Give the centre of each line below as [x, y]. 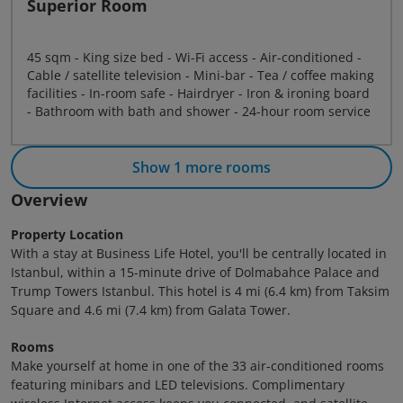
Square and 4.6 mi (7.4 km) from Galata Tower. [151, 310]
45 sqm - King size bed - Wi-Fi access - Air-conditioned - [194, 57]
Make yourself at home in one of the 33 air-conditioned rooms [197, 366]
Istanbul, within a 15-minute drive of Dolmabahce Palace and [195, 272]
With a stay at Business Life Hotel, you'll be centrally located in [199, 253]
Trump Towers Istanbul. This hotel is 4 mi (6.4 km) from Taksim [200, 291]
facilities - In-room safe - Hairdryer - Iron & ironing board [198, 93]
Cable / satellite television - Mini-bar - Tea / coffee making [201, 75]
